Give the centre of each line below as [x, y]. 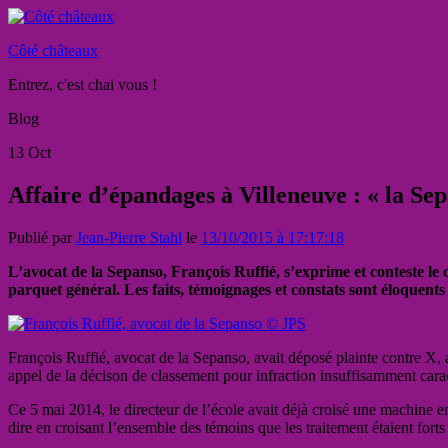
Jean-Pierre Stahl [129, 237]
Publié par [42, 237]
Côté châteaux [53, 50]
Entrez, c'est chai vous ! [82, 84]
